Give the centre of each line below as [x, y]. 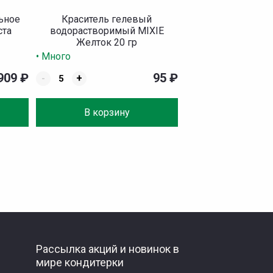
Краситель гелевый [107, 19]
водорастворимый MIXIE [107, 31]
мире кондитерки [80, 262]
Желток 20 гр [107, 43]
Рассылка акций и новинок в [108, 249]
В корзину [107, 113]
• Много [53, 57]
